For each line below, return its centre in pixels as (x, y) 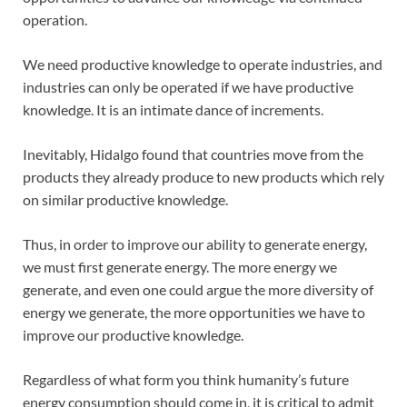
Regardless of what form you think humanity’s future (186, 380)
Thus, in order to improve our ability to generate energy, (195, 244)
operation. (55, 20)
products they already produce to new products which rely (203, 177)
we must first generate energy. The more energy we (180, 267)
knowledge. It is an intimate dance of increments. (173, 110)
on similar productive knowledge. (125, 200)
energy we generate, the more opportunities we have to (194, 313)
